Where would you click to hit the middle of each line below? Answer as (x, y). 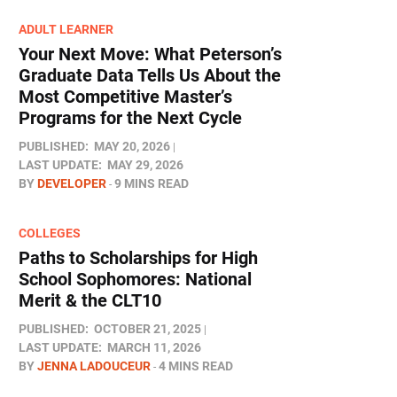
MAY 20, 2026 (132, 146)
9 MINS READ (152, 183)
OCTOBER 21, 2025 (148, 329)
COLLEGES (50, 233)
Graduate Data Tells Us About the (150, 75)
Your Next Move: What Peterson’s (150, 54)
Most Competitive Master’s (125, 97)
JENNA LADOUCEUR (94, 366)
